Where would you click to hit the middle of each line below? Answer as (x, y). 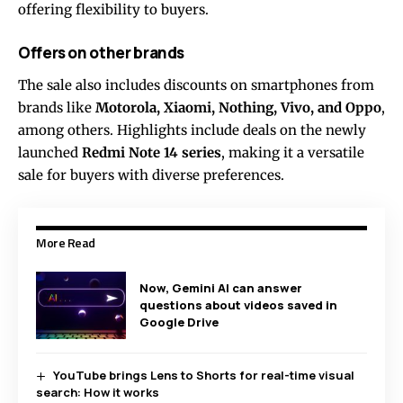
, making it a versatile (293, 152)
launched (50, 152)
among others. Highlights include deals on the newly (192, 130)
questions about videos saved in (238, 304)
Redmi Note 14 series (152, 152)
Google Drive (179, 322)
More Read (66, 242)
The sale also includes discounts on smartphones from (196, 85)
